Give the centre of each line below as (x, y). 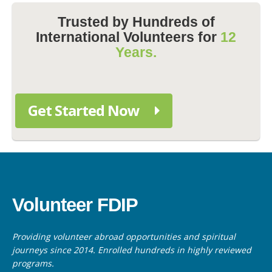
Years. (136, 52)
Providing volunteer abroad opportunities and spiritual (124, 236)
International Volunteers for (128, 37)
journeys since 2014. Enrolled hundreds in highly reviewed (132, 250)
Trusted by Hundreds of (136, 22)
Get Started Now (85, 110)
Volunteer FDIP (75, 205)
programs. (33, 263)
